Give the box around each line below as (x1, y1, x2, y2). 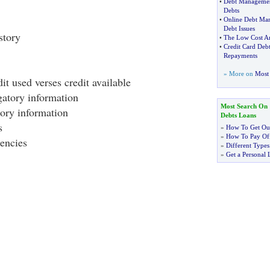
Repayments (223, 52, 257, 59)
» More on (223, 70, 255, 77)
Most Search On (220, 102, 268, 110)
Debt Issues (223, 25, 255, 32)
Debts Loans (220, 111, 256, 119)
